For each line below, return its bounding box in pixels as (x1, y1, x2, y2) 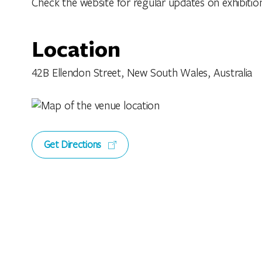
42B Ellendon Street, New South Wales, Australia (31, 64, 253, 80)
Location (31, 32, 120, 63)
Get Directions (43, 137, 104, 151)
